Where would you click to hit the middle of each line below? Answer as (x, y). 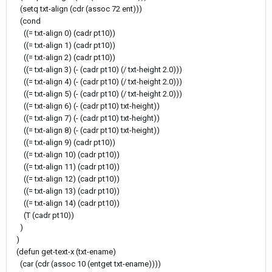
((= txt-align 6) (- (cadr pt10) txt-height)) (86, 106)
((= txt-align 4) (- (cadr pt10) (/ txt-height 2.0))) (97, 81)
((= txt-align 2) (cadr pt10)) (64, 57)
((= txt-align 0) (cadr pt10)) (64, 33)
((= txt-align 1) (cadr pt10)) (64, 45)
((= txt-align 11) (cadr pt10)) (66, 166)
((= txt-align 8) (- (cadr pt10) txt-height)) (86, 130)
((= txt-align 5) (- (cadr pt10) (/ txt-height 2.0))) (97, 93)
